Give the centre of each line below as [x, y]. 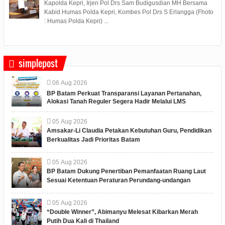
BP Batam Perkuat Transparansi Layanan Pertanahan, [124, 93]
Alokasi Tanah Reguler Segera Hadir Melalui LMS [116, 101]
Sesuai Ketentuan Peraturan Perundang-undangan [118, 180]
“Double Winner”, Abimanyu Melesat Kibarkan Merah [122, 212]
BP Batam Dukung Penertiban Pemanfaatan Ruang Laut [126, 171]
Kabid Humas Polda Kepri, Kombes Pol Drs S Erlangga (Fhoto [129, 12]
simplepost [38, 63]
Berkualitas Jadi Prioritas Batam [93, 139]
